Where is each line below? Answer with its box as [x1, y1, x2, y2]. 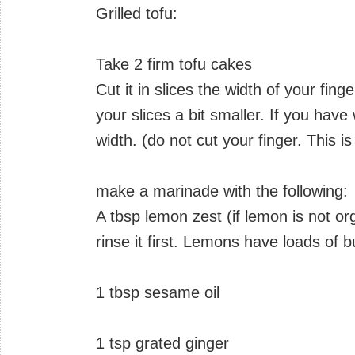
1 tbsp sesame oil [96, 283, 219, 301]
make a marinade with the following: [96, 181, 348, 200]
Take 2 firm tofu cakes [96, 55, 252, 73]
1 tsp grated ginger [96, 334, 229, 352]
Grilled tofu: [96, 4, 177, 22]
